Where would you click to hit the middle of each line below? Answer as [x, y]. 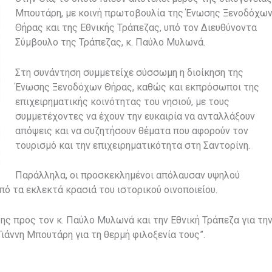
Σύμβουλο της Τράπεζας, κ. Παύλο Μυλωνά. [110, 42]
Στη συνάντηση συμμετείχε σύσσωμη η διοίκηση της [129, 72]
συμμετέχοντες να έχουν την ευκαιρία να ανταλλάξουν [135, 116]
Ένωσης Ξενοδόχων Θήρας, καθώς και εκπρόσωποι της [137, 87]
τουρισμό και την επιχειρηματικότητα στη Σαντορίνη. [133, 145]
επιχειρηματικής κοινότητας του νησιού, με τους [122, 101]
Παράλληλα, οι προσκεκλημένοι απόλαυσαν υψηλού [127, 175]
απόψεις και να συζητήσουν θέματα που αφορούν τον [132, 131]
